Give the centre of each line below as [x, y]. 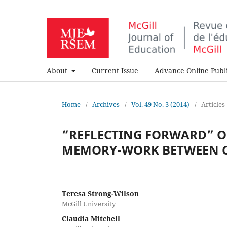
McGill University [89, 203]
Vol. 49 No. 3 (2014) [160, 104]
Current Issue [115, 70]
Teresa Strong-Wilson [100, 193]
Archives [106, 104]
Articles [213, 104]
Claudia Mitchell [91, 218]
